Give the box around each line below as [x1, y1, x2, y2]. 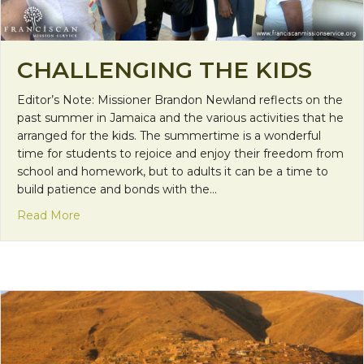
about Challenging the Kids [80, 206, 233, 222]
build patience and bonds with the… [17, 181, 217, 197]
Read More [17, 207, 80, 223]
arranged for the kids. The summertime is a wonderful [17, 128, 321, 143]
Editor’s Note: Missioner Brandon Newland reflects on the [17, 92, 343, 107]
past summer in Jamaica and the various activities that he [17, 110, 344, 125]
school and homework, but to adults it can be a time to [17, 163, 328, 179]
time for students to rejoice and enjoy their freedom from [17, 145, 344, 161]
